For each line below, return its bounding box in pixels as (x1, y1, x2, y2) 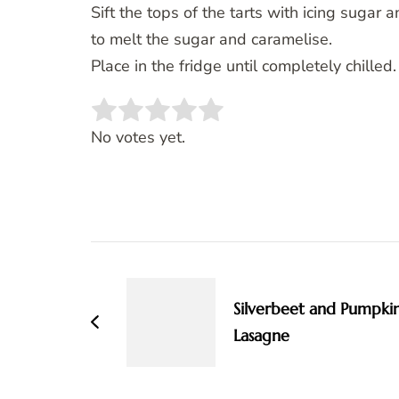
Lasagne (233, 325, 289, 346)
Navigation (90, 273, 230, 310)
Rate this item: (91, 110, 194, 132)
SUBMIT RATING (259, 110, 390, 131)
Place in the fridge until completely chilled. (91, 55, 396, 77)
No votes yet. (91, 126, 185, 149)
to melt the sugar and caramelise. (91, 28, 332, 51)
